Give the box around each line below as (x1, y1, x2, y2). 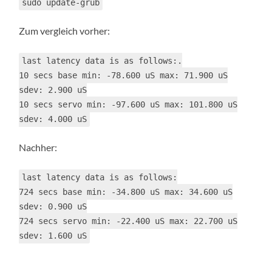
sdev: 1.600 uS (19, 231, 87, 241)
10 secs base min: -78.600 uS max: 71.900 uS (19, 70, 228, 81)
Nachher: (19, 141, 58, 154)
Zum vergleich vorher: (19, 25, 110, 37)
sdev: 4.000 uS (19, 114, 87, 124)
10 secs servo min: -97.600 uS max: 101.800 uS (19, 100, 238, 110)
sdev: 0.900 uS (19, 202, 87, 212)
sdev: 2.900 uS (19, 85, 87, 95)
